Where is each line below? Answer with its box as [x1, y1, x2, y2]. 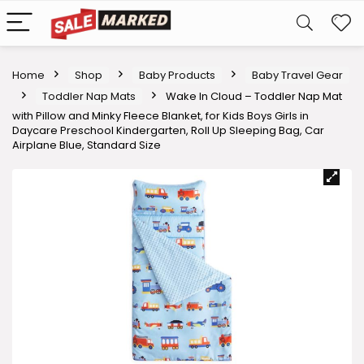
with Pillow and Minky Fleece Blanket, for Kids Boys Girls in [12, 108, 309, 123]
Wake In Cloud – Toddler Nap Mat [166, 89, 342, 104]
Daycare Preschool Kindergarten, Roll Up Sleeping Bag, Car [12, 123, 324, 138]
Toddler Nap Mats [42, 89, 136, 104]
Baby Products [139, 67, 215, 83]
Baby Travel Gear [252, 67, 343, 83]
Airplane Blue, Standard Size [12, 137, 161, 153]
